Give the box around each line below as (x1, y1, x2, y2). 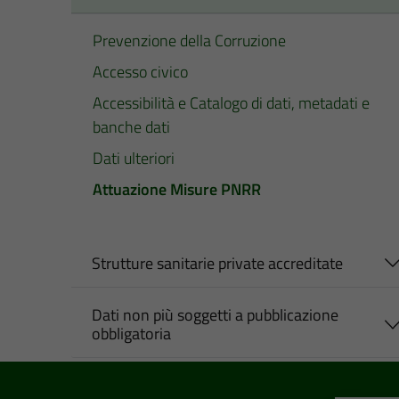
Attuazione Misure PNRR (93, 176, 261, 201)
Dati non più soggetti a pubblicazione (91, 303, 338, 328)
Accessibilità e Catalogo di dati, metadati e (93, 90, 370, 115)
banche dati (93, 114, 170, 139)
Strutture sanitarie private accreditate (91, 250, 343, 275)
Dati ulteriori (93, 145, 175, 170)
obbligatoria (91, 322, 171, 346)
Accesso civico (93, 59, 188, 84)
